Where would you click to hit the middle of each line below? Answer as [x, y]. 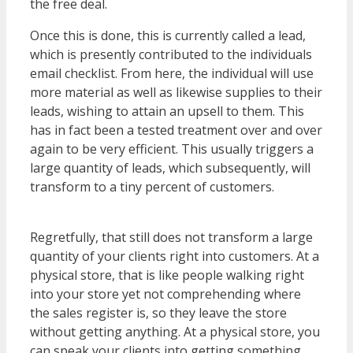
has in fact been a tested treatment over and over [176, 130]
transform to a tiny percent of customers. [152, 187]
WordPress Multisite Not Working [130, 206]
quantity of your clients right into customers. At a [175, 256]
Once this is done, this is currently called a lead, [168, 36]
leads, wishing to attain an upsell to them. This [167, 111]
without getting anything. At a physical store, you [175, 332]
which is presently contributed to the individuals [171, 55]
